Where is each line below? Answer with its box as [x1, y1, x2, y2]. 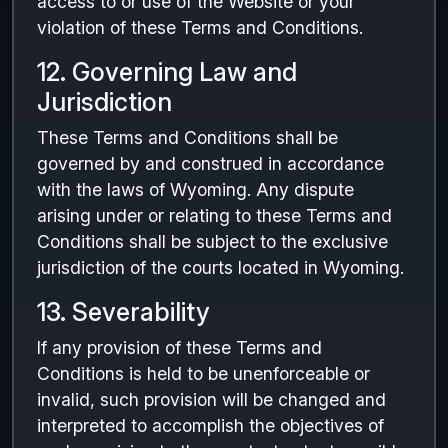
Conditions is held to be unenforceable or [37, 363, 370, 384]
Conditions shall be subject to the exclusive [37, 231, 388, 252]
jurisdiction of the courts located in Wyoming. [37, 257, 404, 278]
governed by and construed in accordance [37, 153, 384, 174]
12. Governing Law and [37, 57, 297, 87]
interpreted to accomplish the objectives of [37, 415, 384, 436]
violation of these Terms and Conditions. [37, 17, 363, 38]
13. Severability [37, 297, 210, 327]
